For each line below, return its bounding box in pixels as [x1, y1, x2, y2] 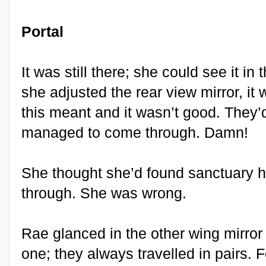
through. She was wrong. [21, 185, 186, 202]
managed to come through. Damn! [21, 124, 248, 141]
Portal [21, 23, 64, 40]
